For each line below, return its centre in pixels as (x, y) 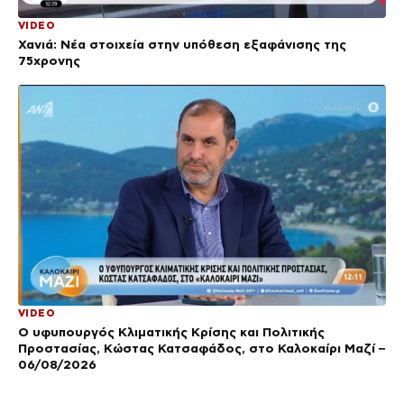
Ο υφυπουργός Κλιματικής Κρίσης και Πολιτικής (171, 331)
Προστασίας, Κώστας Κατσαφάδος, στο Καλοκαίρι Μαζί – (202, 348)
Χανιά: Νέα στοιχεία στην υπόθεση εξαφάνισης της (182, 45)
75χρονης (49, 61)
